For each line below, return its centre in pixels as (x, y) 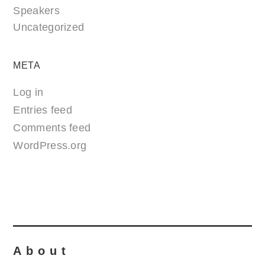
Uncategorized (49, 28)
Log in (28, 93)
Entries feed (43, 110)
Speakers (36, 11)
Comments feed (52, 128)
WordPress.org (50, 146)
